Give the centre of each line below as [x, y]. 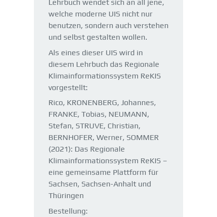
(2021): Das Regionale [87, 149]
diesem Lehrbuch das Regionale [104, 64]
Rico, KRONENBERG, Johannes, [102, 102]
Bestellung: [68, 211]
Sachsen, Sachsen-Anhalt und [100, 184]
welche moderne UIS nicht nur [101, 14]
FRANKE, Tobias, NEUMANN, [99, 114]
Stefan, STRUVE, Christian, [94, 126]
